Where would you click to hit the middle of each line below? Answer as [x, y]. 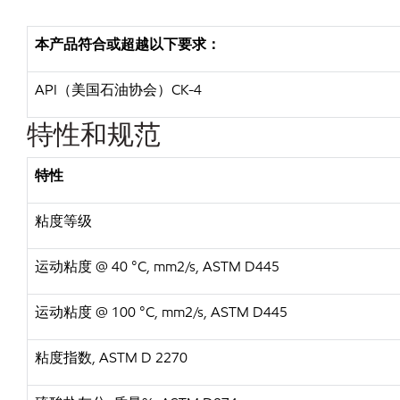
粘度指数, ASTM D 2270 [111, 358]
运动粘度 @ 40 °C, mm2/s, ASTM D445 [157, 267]
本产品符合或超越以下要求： [128, 44]
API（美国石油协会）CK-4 [118, 90]
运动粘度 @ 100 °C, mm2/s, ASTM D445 [161, 312]
